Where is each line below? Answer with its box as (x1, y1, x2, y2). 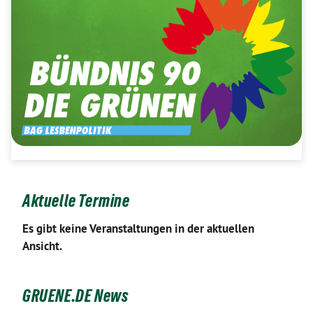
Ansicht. (22, 238, 62, 254)
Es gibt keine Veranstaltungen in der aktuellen (22, 221, 254, 236)
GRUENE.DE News (22, 286, 129, 305)
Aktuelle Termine (22, 191, 130, 210)
